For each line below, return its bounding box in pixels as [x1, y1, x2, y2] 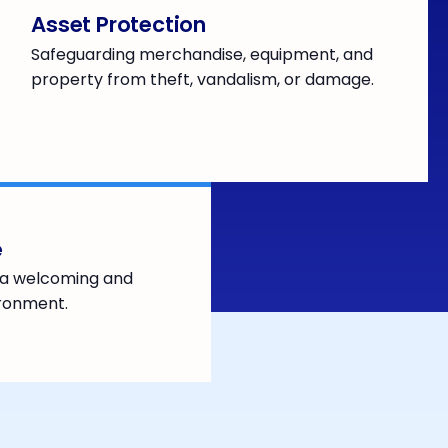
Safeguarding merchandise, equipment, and [31, 43, 374, 67]
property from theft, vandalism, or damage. [31, 68, 375, 92]
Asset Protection [31, 10, 206, 40]
